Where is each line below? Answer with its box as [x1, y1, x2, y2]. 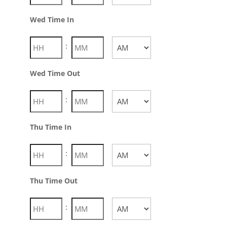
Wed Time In [29, 15, 74, 24]
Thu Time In [29, 122, 71, 132]
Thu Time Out [29, 176, 78, 185]
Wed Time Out [29, 68, 80, 78]
